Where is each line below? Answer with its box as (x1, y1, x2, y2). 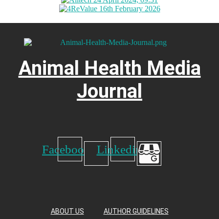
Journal (77, 80, 142, 103)
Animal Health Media (18, 57, 201, 80)
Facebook (42, 142, 90, 156)
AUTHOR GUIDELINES (103, 207, 169, 215)
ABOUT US (50, 207, 84, 215)
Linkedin (96, 142, 142, 156)
